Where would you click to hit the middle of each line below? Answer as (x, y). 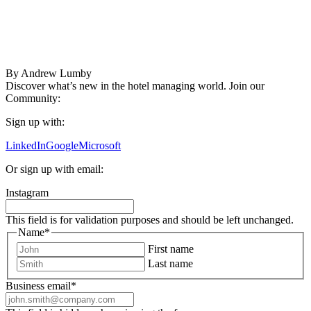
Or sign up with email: (54, 169)
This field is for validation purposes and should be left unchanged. (150, 219)
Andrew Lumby (56, 73)
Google (62, 145)
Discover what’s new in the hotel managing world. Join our (135, 85)
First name (171, 249)
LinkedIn (26, 145)
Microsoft (100, 145)
